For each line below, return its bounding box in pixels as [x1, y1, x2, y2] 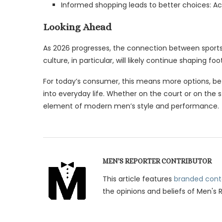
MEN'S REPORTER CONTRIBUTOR [103, 157, 212, 165]
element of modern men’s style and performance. [43, 101, 219, 111]
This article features [103, 173, 174, 184]
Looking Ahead [43, 21, 111, 33]
